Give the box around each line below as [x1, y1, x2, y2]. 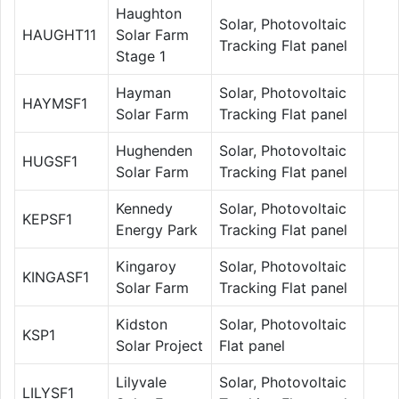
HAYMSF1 [22, 94, 87, 112]
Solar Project [116, 336, 203, 354]
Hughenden [116, 141, 192, 159]
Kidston [116, 314, 167, 333]
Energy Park [116, 220, 198, 239]
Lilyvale [116, 372, 167, 391]
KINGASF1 [22, 267, 89, 286]
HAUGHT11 [22, 25, 96, 44]
